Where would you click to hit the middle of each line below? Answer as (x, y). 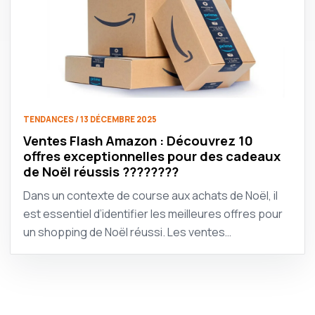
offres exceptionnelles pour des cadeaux (152, 156)
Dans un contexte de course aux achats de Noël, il (150, 196)
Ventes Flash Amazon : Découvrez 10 (138, 141)
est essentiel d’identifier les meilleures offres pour (153, 214)
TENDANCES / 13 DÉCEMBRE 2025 (90, 120)
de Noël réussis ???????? (101, 172)
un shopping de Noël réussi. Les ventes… (127, 232)
